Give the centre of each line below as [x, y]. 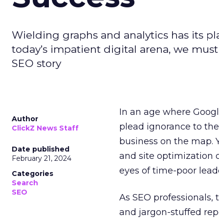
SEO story [36, 63]
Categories [33, 174]
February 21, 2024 [42, 158]
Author [25, 119]
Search [25, 183]
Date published [41, 149]
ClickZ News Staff [45, 128]
